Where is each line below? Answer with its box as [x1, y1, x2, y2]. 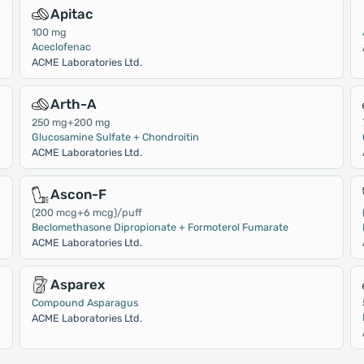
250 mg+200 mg [31, 116, 110, 128]
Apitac [50, 6, 93, 22]
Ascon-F [50, 186, 106, 202]
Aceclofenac [31, 41, 91, 53]
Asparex [50, 276, 105, 292]
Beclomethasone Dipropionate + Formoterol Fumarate [31, 221, 288, 233]
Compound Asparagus [31, 297, 138, 309]
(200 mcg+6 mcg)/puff [31, 206, 142, 219]
